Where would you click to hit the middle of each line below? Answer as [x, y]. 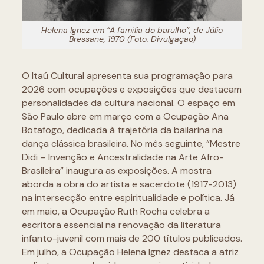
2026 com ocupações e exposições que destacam [131, 90]
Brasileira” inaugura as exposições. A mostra [116, 171]
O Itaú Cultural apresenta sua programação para [127, 76]
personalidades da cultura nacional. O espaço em [128, 103]
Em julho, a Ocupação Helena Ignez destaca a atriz [130, 252]
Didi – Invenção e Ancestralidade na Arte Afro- [123, 157]
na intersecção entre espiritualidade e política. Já [128, 198]
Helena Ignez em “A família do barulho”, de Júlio [132, 30]
